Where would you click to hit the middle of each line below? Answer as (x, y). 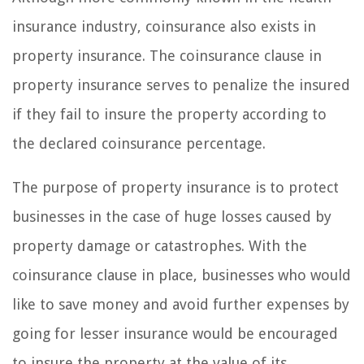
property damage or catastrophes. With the (160, 245)
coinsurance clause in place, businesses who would (182, 275)
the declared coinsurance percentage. (139, 143)
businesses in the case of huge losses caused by (172, 216)
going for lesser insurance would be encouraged (175, 333)
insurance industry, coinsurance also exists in (164, 26)
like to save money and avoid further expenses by (181, 304)
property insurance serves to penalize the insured (181, 84)
